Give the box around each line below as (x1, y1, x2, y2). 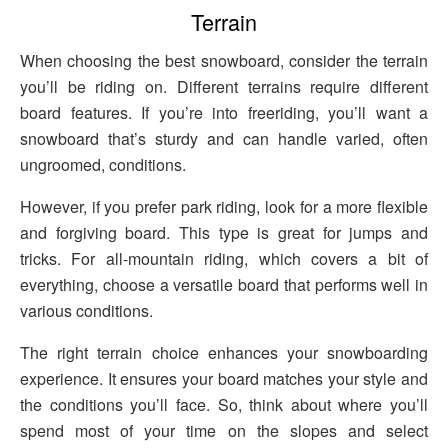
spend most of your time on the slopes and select (20, 418, 428, 442)
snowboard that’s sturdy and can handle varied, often (20, 126, 428, 150)
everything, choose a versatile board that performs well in (20, 272, 428, 296)
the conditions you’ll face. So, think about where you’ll (20, 392, 428, 416)
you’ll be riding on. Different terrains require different (20, 74, 428, 98)
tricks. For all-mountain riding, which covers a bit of (20, 246, 428, 270)
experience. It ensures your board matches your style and (20, 366, 428, 390)
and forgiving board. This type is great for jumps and (20, 220, 428, 244)
